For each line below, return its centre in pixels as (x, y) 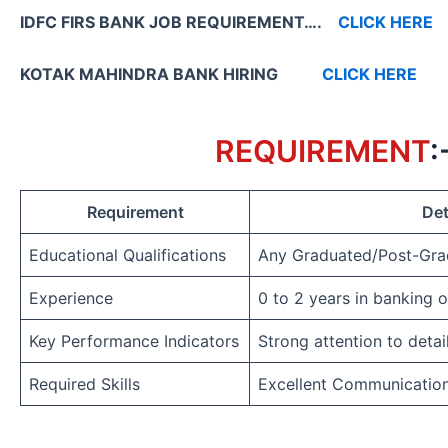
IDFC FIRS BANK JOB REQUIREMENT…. (179, 22)
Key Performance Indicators (134, 340)
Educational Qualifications (127, 254)
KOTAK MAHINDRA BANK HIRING (171, 73)
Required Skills (84, 383)
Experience (71, 297)
